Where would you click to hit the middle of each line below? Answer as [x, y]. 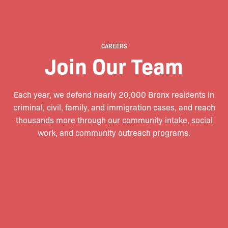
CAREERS [114, 46]
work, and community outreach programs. [114, 133]
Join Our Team [114, 65]
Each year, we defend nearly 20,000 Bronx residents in [114, 95]
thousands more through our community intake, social [114, 120]
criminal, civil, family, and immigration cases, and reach [114, 107]
